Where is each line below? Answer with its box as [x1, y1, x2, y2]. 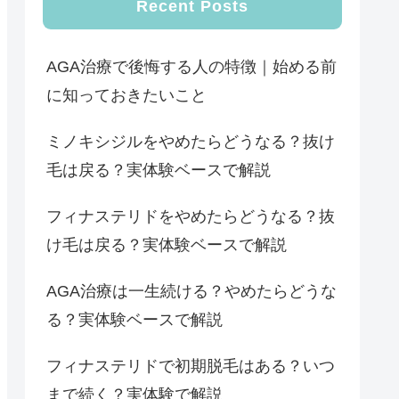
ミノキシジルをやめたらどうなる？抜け [46, 133, 335, 151]
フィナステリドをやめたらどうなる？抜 [46, 208, 335, 226]
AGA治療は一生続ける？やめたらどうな [46, 282, 337, 301]
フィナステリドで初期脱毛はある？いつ [46, 357, 335, 376]
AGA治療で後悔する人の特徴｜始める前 [46, 58, 337, 77]
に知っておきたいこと [46, 86, 207, 105]
